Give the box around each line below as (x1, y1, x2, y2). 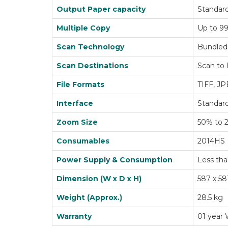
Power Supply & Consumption (56, 155, 173, 164)
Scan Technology (56, 42, 124, 51)
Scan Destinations (56, 61, 128, 70)
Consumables (56, 136, 109, 146)
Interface (56, 99, 93, 108)
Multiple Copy (56, 23, 110, 33)
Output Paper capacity (56, 5, 146, 14)
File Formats (56, 80, 104, 89)
